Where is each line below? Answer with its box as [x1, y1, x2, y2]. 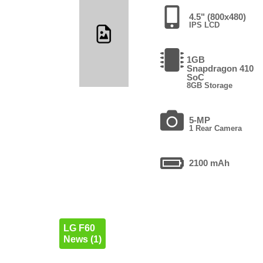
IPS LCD [189, 20, 220, 29]
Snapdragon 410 [187, 63, 254, 73]
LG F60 [63, 222, 95, 233]
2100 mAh [189, 157, 230, 168]
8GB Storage [187, 80, 233, 90]
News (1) [63, 234, 102, 244]
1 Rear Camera [189, 123, 242, 133]
